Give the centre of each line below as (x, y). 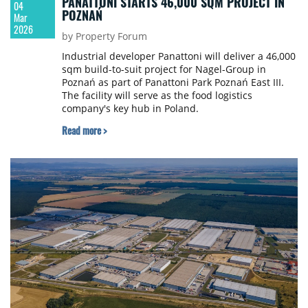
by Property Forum (104, 36)
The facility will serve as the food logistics (157, 95)
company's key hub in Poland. (130, 108)
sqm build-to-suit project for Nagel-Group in (164, 69)
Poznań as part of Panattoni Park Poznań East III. (173, 82)
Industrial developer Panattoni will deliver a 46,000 (178, 56)
